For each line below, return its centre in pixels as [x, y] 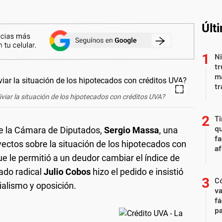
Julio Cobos [67, 171]
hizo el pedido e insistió [137, 171]
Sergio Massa [131, 130]
